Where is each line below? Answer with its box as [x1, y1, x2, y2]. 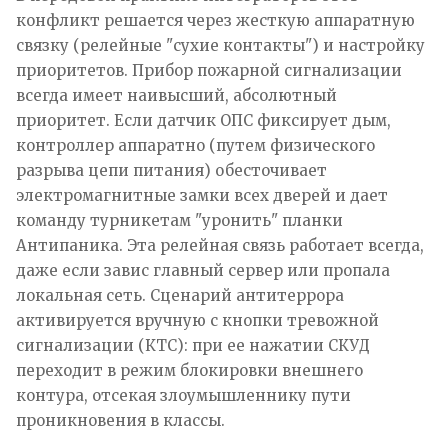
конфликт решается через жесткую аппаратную [16, 10, 415, 30]
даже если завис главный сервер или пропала [16, 260, 390, 280]
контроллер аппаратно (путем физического [16, 135, 375, 155]
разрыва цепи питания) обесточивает [16, 160, 327, 180]
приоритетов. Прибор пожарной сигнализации [16, 60, 402, 80]
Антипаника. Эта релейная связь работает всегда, [16, 235, 424, 255]
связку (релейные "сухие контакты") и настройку [16, 35, 425, 55]
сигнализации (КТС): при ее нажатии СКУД [16, 335, 370, 355]
